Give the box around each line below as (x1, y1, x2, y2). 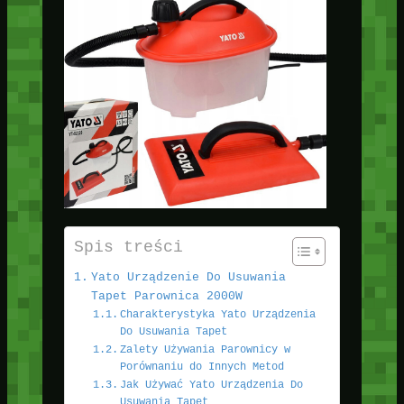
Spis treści (73, 238, 183, 257)
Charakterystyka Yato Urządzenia (120, 308, 317, 322)
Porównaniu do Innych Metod (120, 361, 285, 374)
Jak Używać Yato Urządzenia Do (120, 379, 304, 392)
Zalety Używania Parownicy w (120, 344, 291, 357)
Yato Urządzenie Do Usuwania (90, 271, 286, 285)
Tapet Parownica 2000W (90, 289, 243, 304)
